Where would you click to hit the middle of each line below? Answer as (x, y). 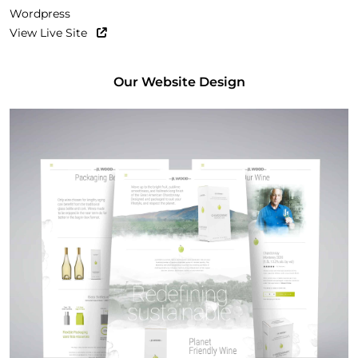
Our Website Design (179, 82)
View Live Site (50, 33)
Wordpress (40, 14)
